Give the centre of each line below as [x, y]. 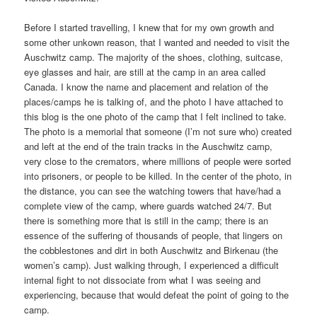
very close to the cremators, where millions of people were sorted [158, 161]
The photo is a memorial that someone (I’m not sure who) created [158, 131]
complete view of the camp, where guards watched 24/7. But [148, 205]
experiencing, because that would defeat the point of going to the [157, 294]
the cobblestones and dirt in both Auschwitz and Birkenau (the [151, 250]
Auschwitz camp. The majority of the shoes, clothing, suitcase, [154, 57]
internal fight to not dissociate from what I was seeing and [143, 279]
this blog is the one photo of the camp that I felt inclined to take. [156, 116]
